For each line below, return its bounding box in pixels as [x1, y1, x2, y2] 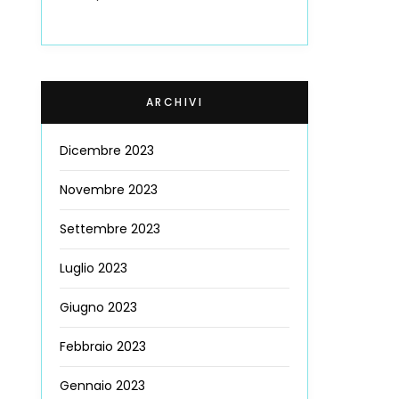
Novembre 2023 [60, 181, 158, 199]
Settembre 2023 [60, 220, 160, 239]
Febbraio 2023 [60, 338, 146, 356]
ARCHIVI [145, 94, 204, 110]
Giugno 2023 [60, 298, 137, 317]
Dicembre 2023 [60, 142, 154, 160]
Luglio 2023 [60, 259, 127, 278]
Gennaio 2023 [60, 377, 145, 395]
